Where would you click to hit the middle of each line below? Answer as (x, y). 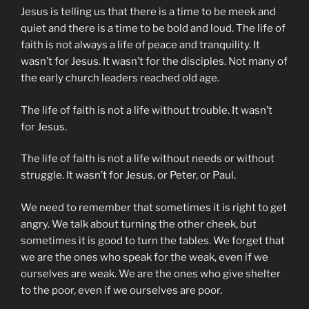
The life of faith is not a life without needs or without (148, 159)
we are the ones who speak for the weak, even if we (144, 257)
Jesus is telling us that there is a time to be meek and (148, 12)
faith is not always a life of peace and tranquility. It (140, 45)
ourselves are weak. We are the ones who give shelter (151, 273)
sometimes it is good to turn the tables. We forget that (153, 240)
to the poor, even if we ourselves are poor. (121, 290)
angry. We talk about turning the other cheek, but (139, 224)
